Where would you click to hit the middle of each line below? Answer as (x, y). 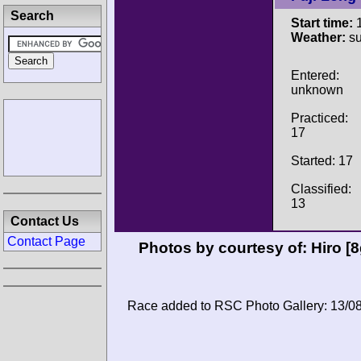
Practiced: (320, 118)
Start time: (322, 23)
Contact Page (46, 241)
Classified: (321, 189)
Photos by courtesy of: (224, 248)
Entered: (315, 75)
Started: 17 (322, 160)
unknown (317, 89)
